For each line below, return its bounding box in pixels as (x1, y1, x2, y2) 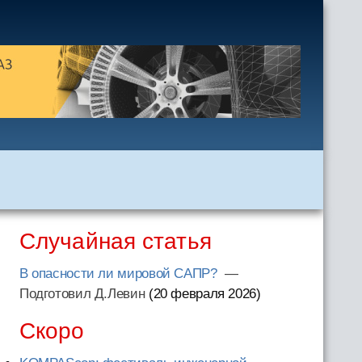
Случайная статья (19, 229, 212, 254)
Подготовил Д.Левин (19, 286, 145, 301)
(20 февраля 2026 (148, 286, 256, 301)
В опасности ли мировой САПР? (19, 266, 221, 281)
